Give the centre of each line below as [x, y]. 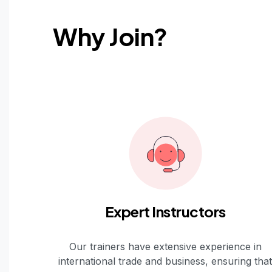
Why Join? [110, 36]
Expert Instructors [165, 211]
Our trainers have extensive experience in [165, 246]
